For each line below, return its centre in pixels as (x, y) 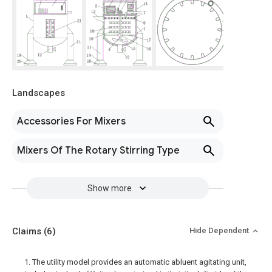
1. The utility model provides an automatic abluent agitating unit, (135, 262)
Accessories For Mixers (71, 121)
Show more (109, 188)
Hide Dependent (220, 230)
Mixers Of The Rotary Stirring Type (98, 151)
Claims (28, 231)
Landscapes (39, 93)
